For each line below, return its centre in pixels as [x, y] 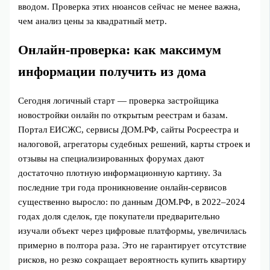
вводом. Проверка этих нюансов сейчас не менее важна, [130, 6]
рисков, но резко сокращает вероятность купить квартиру [133, 259]
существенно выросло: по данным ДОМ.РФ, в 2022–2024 [132, 202]
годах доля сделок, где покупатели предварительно [119, 216]
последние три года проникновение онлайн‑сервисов [123, 187]
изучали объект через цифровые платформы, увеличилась [133, 231]
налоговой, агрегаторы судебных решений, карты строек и [134, 144]
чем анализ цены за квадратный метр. [93, 21]
